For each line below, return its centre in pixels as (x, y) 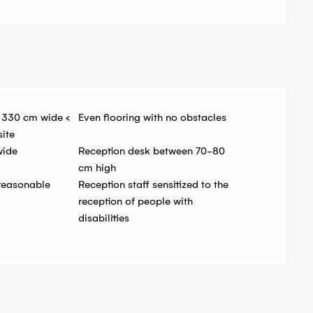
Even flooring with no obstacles (153, 118)
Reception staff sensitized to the (154, 185)
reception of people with (136, 202)
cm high (97, 168)
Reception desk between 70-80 (152, 151)
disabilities (104, 218)
